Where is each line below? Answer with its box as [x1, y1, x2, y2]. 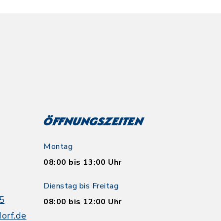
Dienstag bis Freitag [43, 181, 118, 191]
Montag [43, 141, 73, 152]
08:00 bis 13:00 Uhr [43, 157, 122, 168]
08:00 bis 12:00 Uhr [43, 196, 122, 207]
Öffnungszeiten [42, 118, 144, 127]
